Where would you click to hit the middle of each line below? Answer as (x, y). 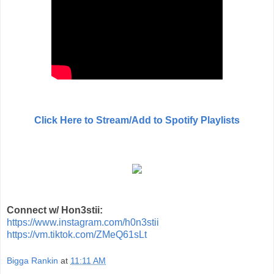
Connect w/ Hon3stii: (55, 210)
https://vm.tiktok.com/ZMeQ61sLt (77, 234)
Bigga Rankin (32, 261)
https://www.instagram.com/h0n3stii (83, 222)
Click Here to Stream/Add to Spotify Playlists (137, 120)
